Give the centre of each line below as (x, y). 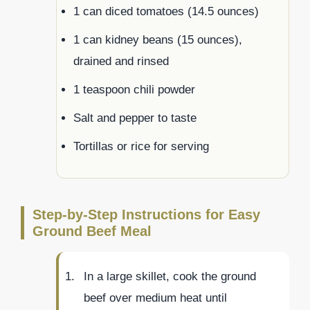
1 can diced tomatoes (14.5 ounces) (166, 12)
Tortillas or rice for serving (141, 147)
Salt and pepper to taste (135, 118)
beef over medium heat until (155, 298)
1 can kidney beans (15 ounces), (158, 40)
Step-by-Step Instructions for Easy (146, 215)
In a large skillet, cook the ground (170, 277)
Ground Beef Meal (92, 231)
